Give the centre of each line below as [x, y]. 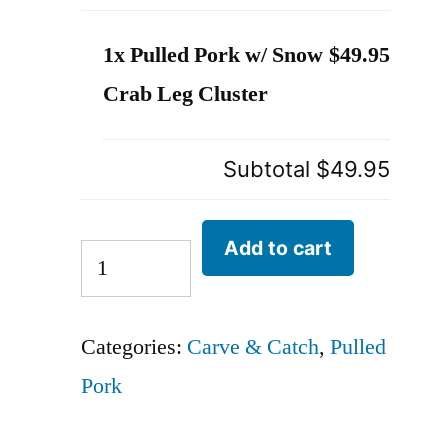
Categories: [134, 347]
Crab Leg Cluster [186, 94]
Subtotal [270, 169]
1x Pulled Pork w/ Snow [213, 55]
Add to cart [278, 247]
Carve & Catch [253, 347]
